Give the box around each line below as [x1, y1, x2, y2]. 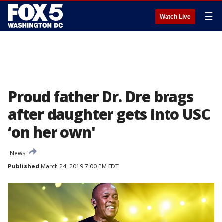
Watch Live [160, 13, 191, 20]
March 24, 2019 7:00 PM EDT [39, 162, 119, 170]
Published [8, 162, 39, 170]
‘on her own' [8, 122, 95, 142]
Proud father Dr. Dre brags [8, 86, 193, 107]
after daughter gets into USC [8, 104, 210, 124]
